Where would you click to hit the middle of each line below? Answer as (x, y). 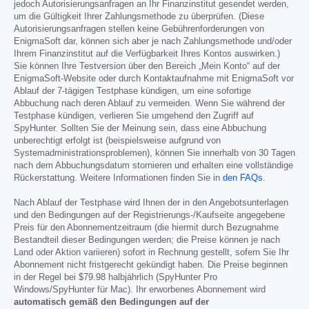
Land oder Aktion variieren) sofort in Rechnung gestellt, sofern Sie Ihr (151, 253)
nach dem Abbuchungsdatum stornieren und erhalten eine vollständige (153, 166)
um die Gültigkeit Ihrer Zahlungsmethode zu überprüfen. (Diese (139, 17)
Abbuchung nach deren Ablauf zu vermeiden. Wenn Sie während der (149, 104)
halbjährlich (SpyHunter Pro (161, 278)
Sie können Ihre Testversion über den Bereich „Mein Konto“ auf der (147, 67)
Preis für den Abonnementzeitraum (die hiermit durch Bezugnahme (146, 228)
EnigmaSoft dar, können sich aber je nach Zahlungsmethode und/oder (153, 42)
